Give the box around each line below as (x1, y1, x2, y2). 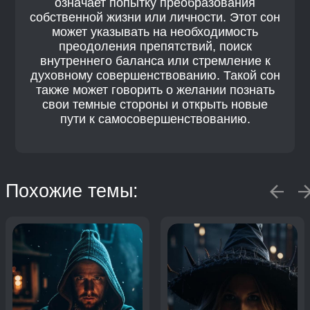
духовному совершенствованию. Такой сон (30, 69, 280, 83)
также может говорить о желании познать (35, 83, 275, 98)
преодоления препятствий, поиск (58, 39, 252, 54)
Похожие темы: (6, 181, 138, 202)
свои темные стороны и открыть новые (42, 98, 268, 112)
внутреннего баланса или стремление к (39, 54, 271, 69)
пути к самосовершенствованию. (60, 112, 250, 127)
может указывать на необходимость (52, 25, 258, 39)
